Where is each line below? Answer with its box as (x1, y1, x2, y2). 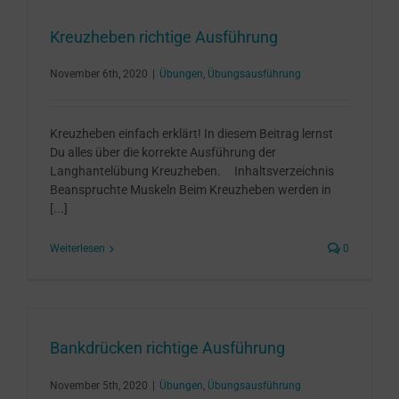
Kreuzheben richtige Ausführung (50, 27, 278, 46)
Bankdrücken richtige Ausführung (50, 338, 285, 357)
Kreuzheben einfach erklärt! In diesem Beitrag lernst (50, 126, 333, 142)
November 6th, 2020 (50, 68, 148, 81)
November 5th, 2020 (50, 379, 148, 392)
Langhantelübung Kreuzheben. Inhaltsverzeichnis (50, 164, 334, 179)
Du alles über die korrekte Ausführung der (50, 145, 276, 160)
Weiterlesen (50, 242, 105, 256)
